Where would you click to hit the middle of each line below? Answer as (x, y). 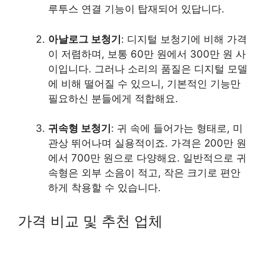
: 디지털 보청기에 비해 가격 (184, 39)
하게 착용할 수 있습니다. (104, 188)
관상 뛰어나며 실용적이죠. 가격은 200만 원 (147, 143)
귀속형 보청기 (80, 129)
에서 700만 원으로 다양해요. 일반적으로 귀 (147, 158)
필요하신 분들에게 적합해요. (113, 98)
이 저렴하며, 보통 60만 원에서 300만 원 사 (147, 54)
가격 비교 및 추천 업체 (90, 221)
